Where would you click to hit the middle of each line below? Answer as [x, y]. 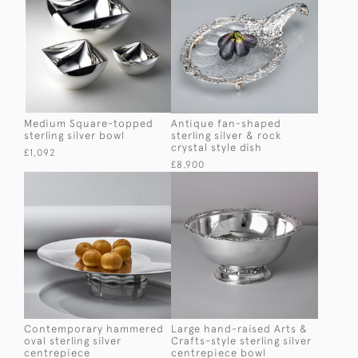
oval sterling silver [73, 340]
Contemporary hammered [94, 328]
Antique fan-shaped [226, 123]
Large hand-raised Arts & [239, 328]
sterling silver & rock [226, 135]
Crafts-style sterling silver [241, 340]
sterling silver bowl [74, 135]
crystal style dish [217, 147]
